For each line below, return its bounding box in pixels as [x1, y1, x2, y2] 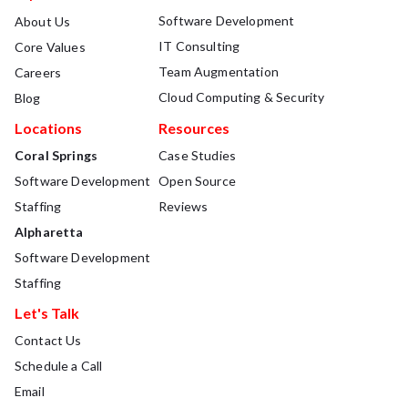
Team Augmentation [158, 63, 279, 79]
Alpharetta [15, 223, 84, 240]
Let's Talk [15, 303, 79, 321]
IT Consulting [158, 37, 240, 54]
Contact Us [15, 331, 82, 348]
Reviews [158, 198, 209, 214]
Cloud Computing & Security [158, 88, 325, 105]
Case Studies [158, 147, 237, 163]
